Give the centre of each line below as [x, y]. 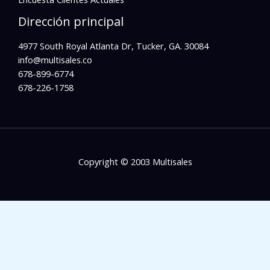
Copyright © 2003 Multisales [135, 161]
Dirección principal [71, 21]
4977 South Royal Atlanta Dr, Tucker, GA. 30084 [113, 46]
